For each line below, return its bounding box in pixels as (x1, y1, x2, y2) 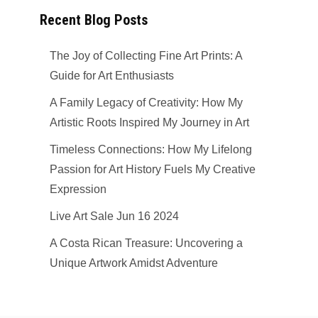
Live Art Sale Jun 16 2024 (50, 209, 180, 222)
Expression (50, 182, 107, 195)
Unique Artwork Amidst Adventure (50, 256, 219, 269)
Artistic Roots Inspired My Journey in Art (50, 116, 250, 128)
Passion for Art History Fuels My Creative (50, 163, 256, 175)
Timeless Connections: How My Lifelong (50, 143, 253, 155)
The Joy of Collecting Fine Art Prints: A (50, 49, 243, 62)
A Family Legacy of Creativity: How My (50, 96, 243, 109)
